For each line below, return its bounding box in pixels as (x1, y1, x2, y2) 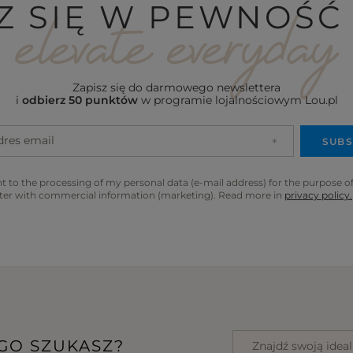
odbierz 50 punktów (21, 93, 138, 107)
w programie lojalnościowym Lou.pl (137, 93, 338, 107)
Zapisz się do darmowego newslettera (72, 80, 281, 95)
